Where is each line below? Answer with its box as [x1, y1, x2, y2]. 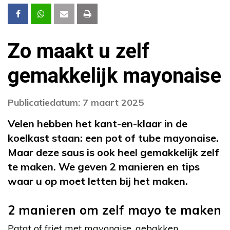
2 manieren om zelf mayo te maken [8, 202, 221, 218]
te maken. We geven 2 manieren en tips [8, 160, 200, 174]
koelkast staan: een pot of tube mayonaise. [8, 131, 219, 145]
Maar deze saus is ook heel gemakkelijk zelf [8, 146, 219, 159]
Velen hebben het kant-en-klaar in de [8, 117, 187, 130]
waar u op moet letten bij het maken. [8, 175, 188, 188]
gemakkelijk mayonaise [8, 61, 221, 92]
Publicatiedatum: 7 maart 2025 [8, 97, 144, 109]
